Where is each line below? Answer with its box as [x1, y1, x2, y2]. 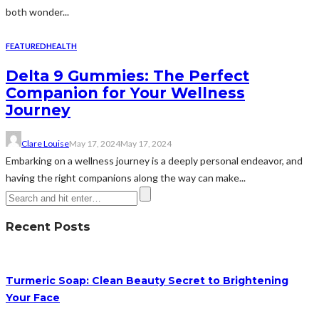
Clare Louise [21, 138, 69, 150]
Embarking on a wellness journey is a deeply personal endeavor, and [6, 155, 303, 167]
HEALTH [46, 41, 77, 51]
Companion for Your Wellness [6, 83, 245, 102]
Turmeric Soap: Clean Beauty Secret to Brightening [6, 273, 288, 287]
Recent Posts [6, 219, 90, 234]
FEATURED [6, 41, 46, 51]
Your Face [6, 291, 60, 304]
